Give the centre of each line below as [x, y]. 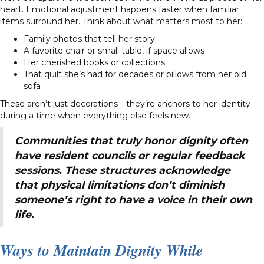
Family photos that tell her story [89, 39]
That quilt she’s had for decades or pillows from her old [135, 74]
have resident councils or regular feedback [130, 155]
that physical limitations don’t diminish [120, 184]
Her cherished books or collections [94, 62]
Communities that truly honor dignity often [131, 140]
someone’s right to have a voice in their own [133, 199]
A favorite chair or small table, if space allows [114, 50]
